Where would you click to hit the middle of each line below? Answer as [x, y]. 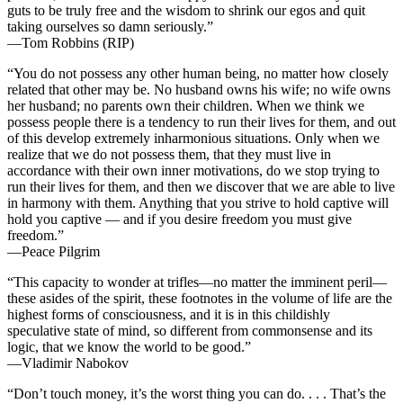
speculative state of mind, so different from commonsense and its [190, 331]
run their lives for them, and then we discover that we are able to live [201, 187]
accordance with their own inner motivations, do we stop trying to [193, 171]
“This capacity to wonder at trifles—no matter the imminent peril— [197, 282]
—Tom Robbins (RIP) [71, 43]
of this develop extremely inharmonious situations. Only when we [193, 139]
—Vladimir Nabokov [68, 363]
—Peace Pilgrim [54, 252]
